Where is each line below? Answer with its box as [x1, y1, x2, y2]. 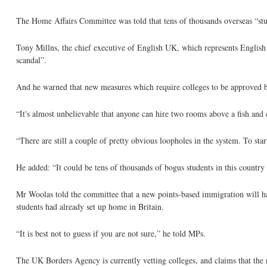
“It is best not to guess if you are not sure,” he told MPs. [16, 228, 206, 239]
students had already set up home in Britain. [16, 201, 164, 212]
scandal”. [16, 54, 46, 66]
